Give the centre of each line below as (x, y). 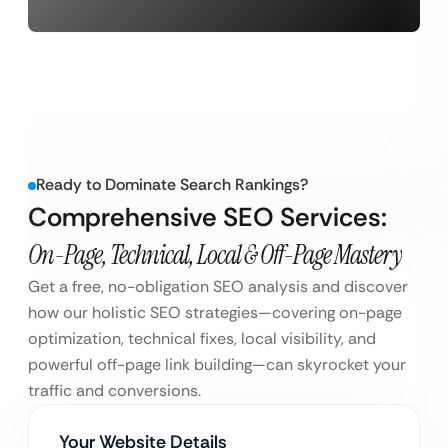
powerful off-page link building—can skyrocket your (217, 365)
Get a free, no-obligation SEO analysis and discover (218, 287)
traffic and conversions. (114, 391)
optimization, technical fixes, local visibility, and (202, 339)
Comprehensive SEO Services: (207, 217)
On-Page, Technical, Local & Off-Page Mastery (215, 255)
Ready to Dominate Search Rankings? (172, 185)
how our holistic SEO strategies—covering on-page (215, 313)
